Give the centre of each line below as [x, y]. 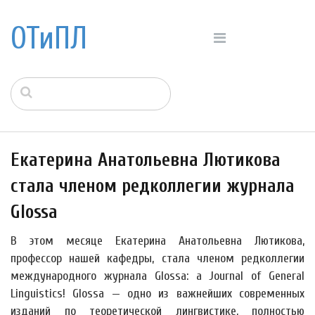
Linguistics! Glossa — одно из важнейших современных [157, 294]
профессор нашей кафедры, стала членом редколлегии [157, 258]
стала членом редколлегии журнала [153, 186]
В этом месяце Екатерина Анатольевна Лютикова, [157, 241]
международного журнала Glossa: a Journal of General [157, 276]
